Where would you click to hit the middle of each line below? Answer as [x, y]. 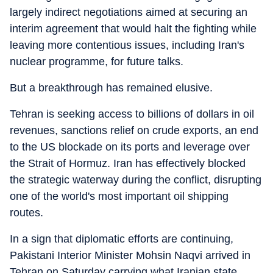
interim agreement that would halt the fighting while [133, 29]
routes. [27, 213]
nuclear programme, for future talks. [97, 62]
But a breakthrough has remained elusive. [111, 88]
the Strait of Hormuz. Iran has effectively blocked [128, 163]
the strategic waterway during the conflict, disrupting [136, 180]
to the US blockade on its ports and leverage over [130, 147]
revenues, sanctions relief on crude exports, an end [134, 130]
